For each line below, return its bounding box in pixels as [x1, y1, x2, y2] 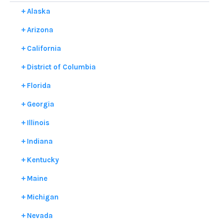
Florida [26, 81, 51, 90]
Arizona [26, 25, 53, 34]
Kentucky [26, 155, 59, 164]
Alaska [26, 6, 50, 16]
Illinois [26, 118, 49, 127]
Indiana [26, 136, 53, 146]
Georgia [26, 99, 54, 109]
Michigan [26, 192, 59, 201]
